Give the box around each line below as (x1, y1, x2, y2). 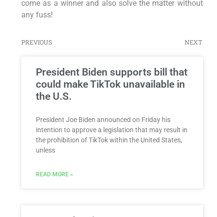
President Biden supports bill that (35, 66, 187, 78)
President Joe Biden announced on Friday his (35, 115, 170, 124)
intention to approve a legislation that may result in (35, 125, 187, 134)
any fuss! (21, 10, 53, 20)
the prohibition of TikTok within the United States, (35, 136, 182, 144)
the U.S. (35, 90, 72, 102)
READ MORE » (35, 170, 73, 178)
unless (35, 146, 55, 154)
